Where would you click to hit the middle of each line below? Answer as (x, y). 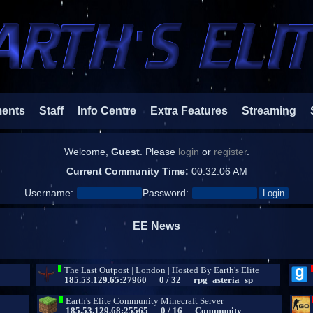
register (230, 152)
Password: (166, 193)
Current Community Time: (129, 172)
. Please (159, 152)
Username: (49, 193)
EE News (156, 226)
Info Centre (101, 110)
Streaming (269, 110)
